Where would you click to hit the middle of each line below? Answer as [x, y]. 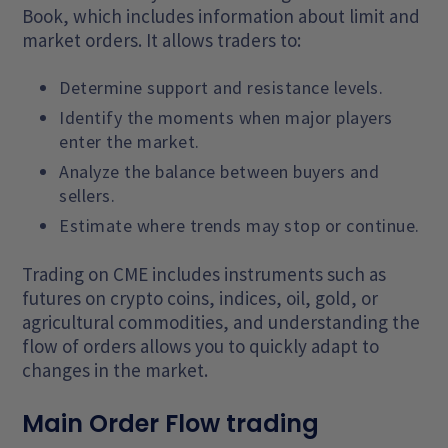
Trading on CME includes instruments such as [204, 274]
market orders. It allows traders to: [162, 40]
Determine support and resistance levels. [221, 87]
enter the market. [129, 141]
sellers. [87, 195]
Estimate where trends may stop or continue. [239, 225]
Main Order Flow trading [171, 423]
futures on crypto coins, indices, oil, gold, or [200, 298]
